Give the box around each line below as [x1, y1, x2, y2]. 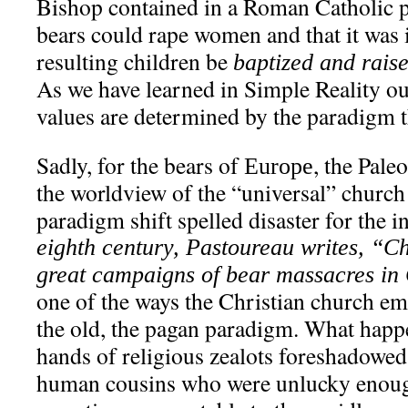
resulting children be [36, 46, 233, 76]
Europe [244, 153, 313, 179]
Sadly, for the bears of [36, 149, 244, 180]
